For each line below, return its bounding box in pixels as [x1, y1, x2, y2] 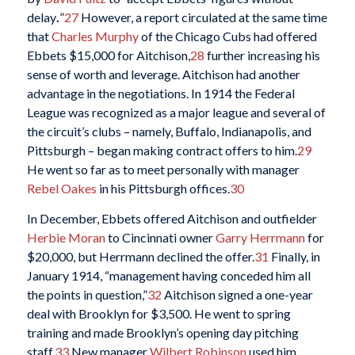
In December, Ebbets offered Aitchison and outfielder [26, 210, 317, 226]
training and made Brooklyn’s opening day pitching [26, 324, 299, 340]
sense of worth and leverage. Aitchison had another [26, 67, 300, 82]
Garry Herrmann [215, 229, 305, 245]
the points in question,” [26, 286, 147, 302]
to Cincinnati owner [105, 229, 216, 245]
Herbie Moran [26, 229, 105, 245]
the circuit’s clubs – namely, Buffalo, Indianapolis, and [26, 124, 311, 139]
